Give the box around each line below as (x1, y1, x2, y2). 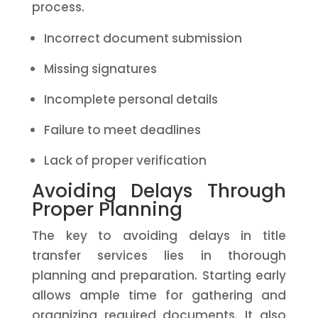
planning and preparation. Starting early (31, 267, 287, 284)
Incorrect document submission (43, 30, 242, 47)
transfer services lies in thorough (31, 247, 287, 264)
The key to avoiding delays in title (31, 227, 287, 244)
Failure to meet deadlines (43, 121, 201, 138)
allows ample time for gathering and (31, 287, 287, 304)
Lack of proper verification (43, 152, 207, 169)
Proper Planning (31, 197, 182, 222)
